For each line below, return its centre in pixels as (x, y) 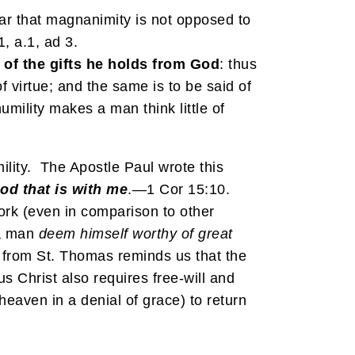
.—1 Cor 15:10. (183, 189)
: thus (238, 64)
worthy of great (183, 233)
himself (104, 233)
